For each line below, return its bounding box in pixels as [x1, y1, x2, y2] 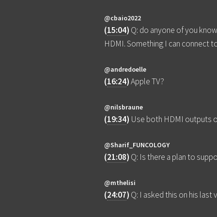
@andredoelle [104, 65, 147, 74]
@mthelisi [104, 178, 136, 187]
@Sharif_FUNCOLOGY [104, 140, 170, 150]
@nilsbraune [104, 103, 143, 112]
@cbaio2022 [104, 14, 141, 23]
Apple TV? [131, 76, 165, 87]
